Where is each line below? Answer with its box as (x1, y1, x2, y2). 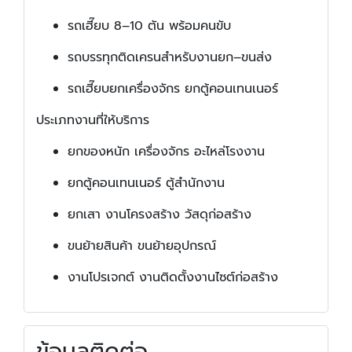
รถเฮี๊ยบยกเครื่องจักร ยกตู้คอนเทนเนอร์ (68, 79, 278, 98)
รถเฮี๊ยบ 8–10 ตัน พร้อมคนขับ (68, 16, 231, 35)
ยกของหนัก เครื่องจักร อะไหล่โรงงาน (68, 141, 265, 161)
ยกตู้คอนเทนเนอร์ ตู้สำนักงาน (68, 173, 225, 192)
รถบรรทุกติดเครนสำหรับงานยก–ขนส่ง (68, 47, 272, 67)
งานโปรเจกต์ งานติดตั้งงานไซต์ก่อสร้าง (68, 267, 278, 287)
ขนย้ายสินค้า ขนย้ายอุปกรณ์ (68, 236, 216, 255)
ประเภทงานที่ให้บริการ (36, 110, 149, 130)
